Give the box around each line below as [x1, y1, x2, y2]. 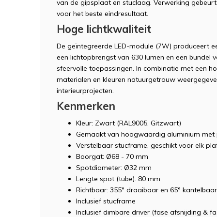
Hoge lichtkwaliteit [57, 22, 151, 36]
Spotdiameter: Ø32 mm [76, 163, 152, 172]
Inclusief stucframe [76, 197, 136, 205]
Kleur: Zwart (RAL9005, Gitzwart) [76, 119, 181, 127]
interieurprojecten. [57, 86, 114, 95]
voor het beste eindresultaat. [57, 9, 148, 18]
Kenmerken [57, 99, 115, 113]
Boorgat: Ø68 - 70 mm [76, 152, 148, 161]
